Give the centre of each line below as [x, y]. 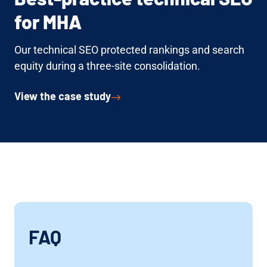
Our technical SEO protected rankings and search [129, 49]
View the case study [63, 96]
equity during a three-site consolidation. [107, 66]
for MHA [48, 21]
